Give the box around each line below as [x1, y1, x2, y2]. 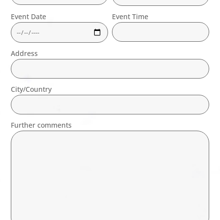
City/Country [11, 84, 52, 94]
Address [11, 48, 38, 58]
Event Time [112, 11, 149, 21]
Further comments [11, 120, 72, 130]
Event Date [11, 11, 47, 21]
